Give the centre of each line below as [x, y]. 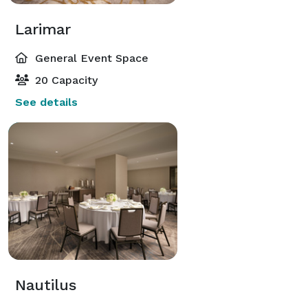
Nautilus [46, 285]
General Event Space [90, 58]
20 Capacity [65, 80]
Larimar [43, 29]
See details [46, 102]
